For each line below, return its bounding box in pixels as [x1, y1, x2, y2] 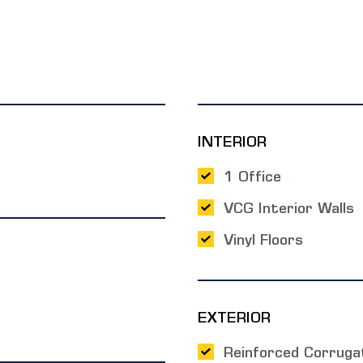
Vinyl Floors [223, 233, 303, 249]
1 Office [223, 170, 281, 186]
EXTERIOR [198, 312, 271, 327]
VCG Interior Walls [223, 202, 354, 217]
